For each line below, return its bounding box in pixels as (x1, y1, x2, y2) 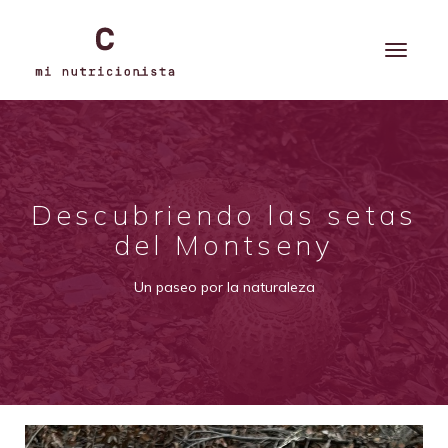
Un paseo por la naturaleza (133, 278, 315, 296)
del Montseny (113, 227, 335, 262)
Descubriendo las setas (30, 197, 418, 232)
